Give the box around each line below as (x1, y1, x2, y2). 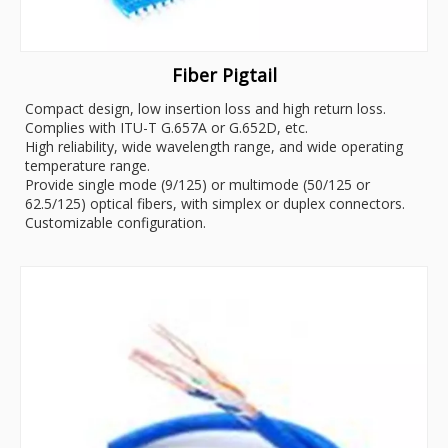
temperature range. (25, 156, 150, 176)
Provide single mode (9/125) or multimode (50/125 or (25, 175, 370, 195)
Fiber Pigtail (171, 63, 277, 88)
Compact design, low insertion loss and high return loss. (25, 99, 386, 119)
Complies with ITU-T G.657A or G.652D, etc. (25, 118, 308, 138)
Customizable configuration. (25, 213, 206, 233)
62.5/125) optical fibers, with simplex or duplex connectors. (25, 194, 405, 214)
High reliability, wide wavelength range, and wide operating (25, 137, 403, 157)
